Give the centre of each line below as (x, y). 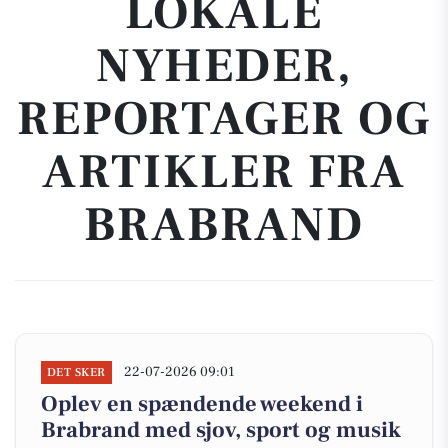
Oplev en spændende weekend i (202, 404)
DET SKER (76, 372)
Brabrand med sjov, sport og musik (221, 430)
